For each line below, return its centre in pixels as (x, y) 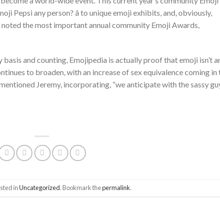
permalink (116, 188)
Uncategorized (40, 188)
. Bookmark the (81, 188)
